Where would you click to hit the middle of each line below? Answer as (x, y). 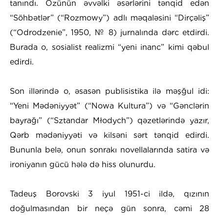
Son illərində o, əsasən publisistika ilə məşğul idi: (109, 91)
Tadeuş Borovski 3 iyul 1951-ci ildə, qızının (109, 194)
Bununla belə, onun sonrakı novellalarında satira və (109, 150)
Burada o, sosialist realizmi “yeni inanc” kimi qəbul (109, 47)
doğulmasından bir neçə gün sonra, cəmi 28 (109, 208)
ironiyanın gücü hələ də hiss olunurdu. (83, 164)
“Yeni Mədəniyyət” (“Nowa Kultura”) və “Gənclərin (109, 106)
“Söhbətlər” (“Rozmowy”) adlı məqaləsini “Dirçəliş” (109, 18)
